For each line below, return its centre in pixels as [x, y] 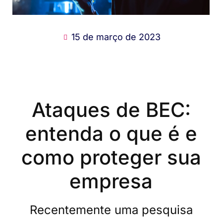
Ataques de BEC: [111, 110]
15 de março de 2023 [116, 37]
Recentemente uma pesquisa [111, 210]
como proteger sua [111, 157]
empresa [111, 181]
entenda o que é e [111, 133]
